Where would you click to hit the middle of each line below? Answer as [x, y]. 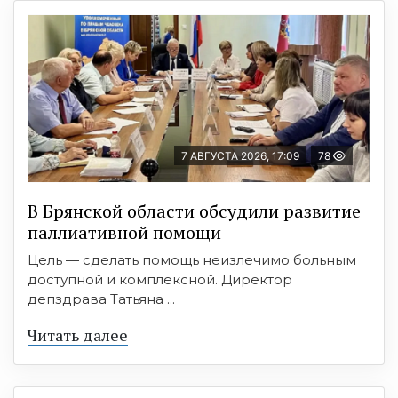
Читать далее [78, 334]
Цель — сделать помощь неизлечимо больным [192, 259]
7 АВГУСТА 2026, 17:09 [240, 155]
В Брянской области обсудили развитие [194, 211]
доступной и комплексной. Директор [160, 279]
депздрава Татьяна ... [101, 298]
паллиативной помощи [124, 232]
